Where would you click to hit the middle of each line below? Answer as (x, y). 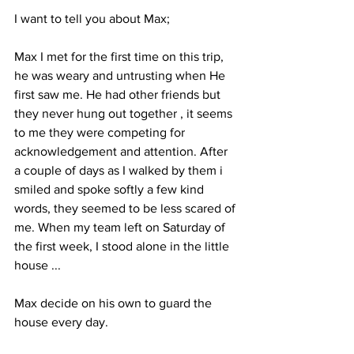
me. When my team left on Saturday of (121, 227)
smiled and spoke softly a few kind (111, 189)
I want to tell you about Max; (92, 18)
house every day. (63, 322)
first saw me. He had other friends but (119, 94)
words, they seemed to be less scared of (126, 208)
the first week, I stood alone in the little (123, 246)
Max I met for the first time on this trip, (121, 56)
